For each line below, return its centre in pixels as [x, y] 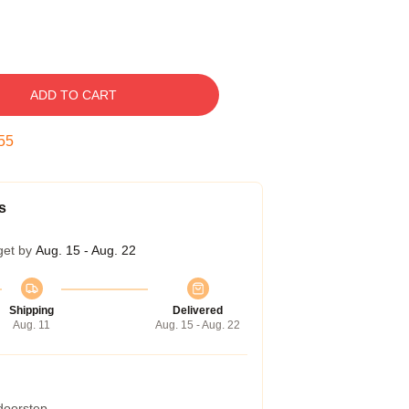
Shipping [31, 310]
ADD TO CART [73, 95]
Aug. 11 [31, 325]
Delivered [198, 310]
